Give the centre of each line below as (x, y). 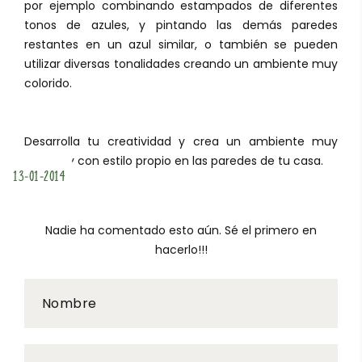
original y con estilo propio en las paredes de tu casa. (174, 161)
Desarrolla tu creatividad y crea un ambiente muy (181, 142)
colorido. (48, 84)
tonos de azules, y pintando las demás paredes (181, 25)
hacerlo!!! (181, 250)
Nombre (69, 303)
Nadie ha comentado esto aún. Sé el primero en (181, 231)
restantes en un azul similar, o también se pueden (181, 45)
